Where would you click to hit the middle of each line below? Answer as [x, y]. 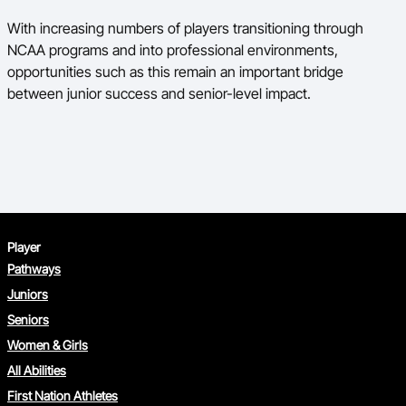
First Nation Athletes [63, 396]
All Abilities [37, 370]
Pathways [34, 269]
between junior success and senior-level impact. [159, 93]
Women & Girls [48, 345]
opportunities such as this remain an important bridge [175, 72]
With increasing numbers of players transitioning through [185, 28]
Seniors [28, 319]
